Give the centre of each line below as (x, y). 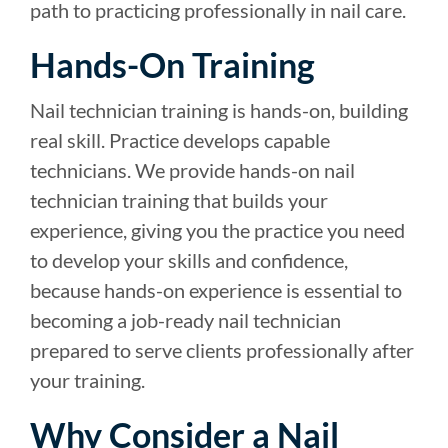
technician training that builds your (179, 200)
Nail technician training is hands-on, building (219, 110)
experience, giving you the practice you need (217, 230)
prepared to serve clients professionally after (222, 350)
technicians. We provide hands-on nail (192, 170)
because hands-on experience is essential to (216, 290)
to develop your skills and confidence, (189, 260)
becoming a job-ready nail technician (185, 320)
